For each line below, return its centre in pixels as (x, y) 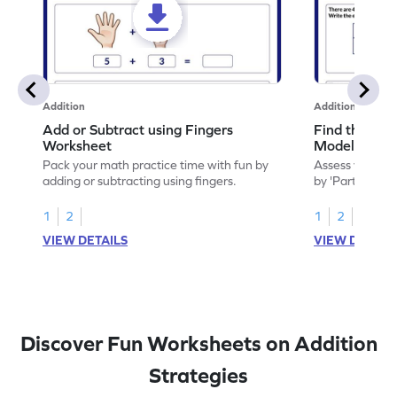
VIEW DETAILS (86, 240)
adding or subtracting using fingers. (140, 180)
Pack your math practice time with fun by (156, 164)
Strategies (198, 375)
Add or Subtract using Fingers (138, 129)
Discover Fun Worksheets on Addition (198, 343)
